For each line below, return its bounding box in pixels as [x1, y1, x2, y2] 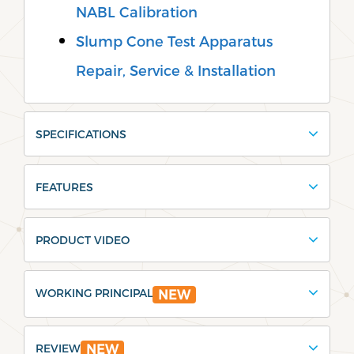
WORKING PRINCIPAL [36, 286, 153, 300]
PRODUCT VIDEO [36, 233, 130, 247]
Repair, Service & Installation [76, 62, 276, 79]
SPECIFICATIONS [36, 127, 126, 141]
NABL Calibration [76, 3, 198, 21]
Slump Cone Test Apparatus [76, 32, 273, 50]
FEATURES [36, 180, 93, 194]
